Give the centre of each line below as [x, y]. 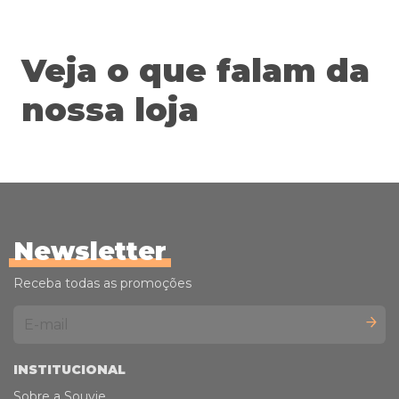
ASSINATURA [72, 17]
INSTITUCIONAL [69, 370]
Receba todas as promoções [102, 284]
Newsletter [90, 252]
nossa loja [110, 110]
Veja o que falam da [195, 71]
